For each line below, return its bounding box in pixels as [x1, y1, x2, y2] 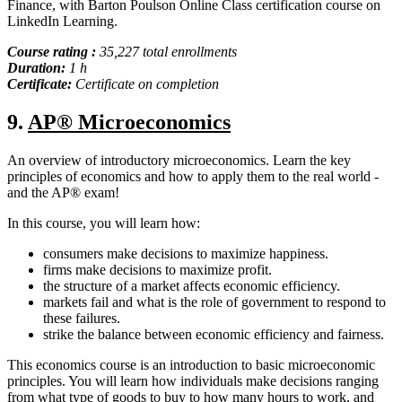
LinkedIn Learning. [7, 13, 118, 30]
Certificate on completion [75, 76, 219, 92]
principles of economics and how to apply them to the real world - [7, 169, 379, 185]
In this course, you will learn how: [7, 215, 200, 232]
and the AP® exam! [7, 185, 119, 201]
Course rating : [7, 44, 100, 60]
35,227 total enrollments [100, 44, 237, 60]
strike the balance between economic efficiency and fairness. [43, 327, 384, 343]
